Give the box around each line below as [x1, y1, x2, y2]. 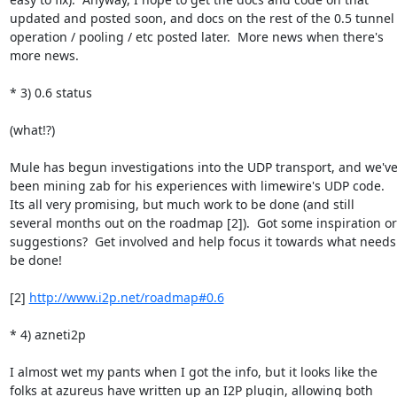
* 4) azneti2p [9, 325, 86, 343]
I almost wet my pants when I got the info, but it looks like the [9, 362, 378, 380]
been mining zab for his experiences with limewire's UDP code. [9, 176, 385, 194]
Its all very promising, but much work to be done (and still [9, 195, 354, 213]
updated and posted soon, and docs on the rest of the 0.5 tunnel [9, 9, 394, 27]
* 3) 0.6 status [9, 83, 92, 101]
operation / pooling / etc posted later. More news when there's [9, 27, 384, 45]
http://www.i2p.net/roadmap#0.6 [28, 288, 224, 306]
